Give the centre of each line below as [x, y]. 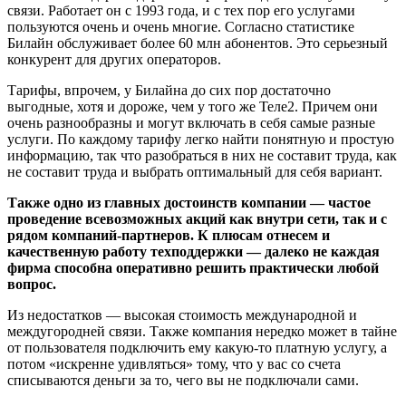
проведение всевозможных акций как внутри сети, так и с [197, 218]
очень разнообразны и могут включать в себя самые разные [191, 122]
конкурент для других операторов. [114, 59]
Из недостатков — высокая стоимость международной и [182, 314]
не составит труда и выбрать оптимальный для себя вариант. [195, 171]
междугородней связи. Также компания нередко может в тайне [202, 331]
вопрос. [32, 284]
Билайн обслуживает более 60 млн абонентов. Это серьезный [198, 43]
